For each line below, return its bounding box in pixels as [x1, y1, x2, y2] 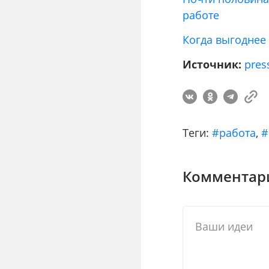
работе [183, 8, 220, 23]
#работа [212, 125, 256, 141]
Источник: [183, 57, 242, 72]
